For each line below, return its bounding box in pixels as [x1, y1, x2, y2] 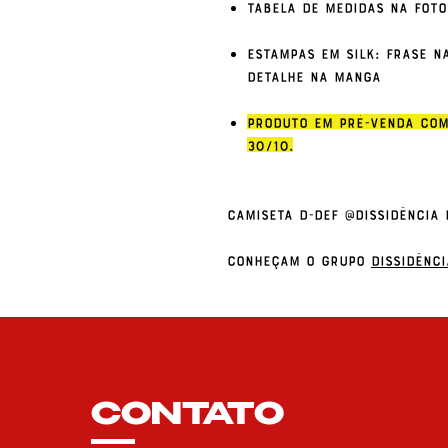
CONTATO [91, 401, 284, 432]
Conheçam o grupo [227, 252, 371, 268]
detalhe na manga [247, 68, 381, 84]
